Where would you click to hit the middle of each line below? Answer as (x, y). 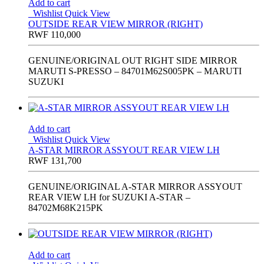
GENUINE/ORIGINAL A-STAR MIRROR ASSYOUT (135, 187)
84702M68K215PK (66, 208)
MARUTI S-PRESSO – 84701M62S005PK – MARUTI (135, 71)
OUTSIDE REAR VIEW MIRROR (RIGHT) (115, 24)
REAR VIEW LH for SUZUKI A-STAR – (109, 197)
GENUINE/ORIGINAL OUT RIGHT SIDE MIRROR (133, 61)
